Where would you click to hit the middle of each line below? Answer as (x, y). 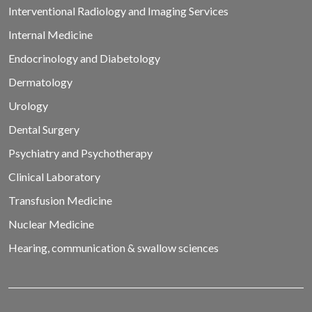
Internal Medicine (50, 35)
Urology (28, 106)
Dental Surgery (44, 130)
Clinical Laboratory (54, 177)
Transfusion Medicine (60, 201)
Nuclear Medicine (51, 224)
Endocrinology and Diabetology (84, 58)
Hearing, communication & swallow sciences (114, 248)
